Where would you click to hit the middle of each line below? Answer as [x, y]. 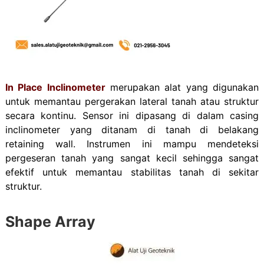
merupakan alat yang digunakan [182, 88]
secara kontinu [39, 116]
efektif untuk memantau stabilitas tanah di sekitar [132, 172]
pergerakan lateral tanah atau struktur [172, 102]
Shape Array [50, 222]
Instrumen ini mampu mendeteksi [173, 144]
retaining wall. [46, 144]
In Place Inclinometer [55, 88]
